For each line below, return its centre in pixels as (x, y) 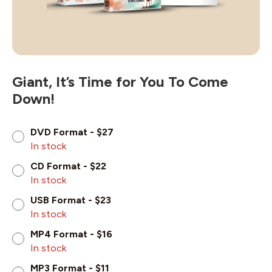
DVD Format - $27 (72, 132)
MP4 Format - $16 (71, 234)
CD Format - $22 (68, 166)
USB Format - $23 (71, 200)
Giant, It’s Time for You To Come (120, 82)
